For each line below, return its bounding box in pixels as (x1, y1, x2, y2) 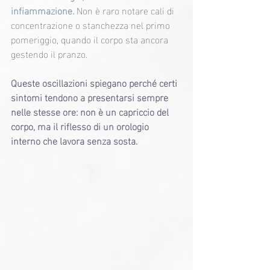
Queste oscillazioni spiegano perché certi (11, 74, 180, 92)
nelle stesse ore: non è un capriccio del (11, 102, 171, 121)
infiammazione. (11, 1, 74, 19)
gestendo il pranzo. (11, 45, 87, 63)
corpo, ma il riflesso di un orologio (11, 117, 151, 135)
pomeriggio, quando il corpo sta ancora (11, 30, 171, 48)
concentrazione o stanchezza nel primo (11, 16, 172, 34)
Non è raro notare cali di (74, 1, 177, 19)
